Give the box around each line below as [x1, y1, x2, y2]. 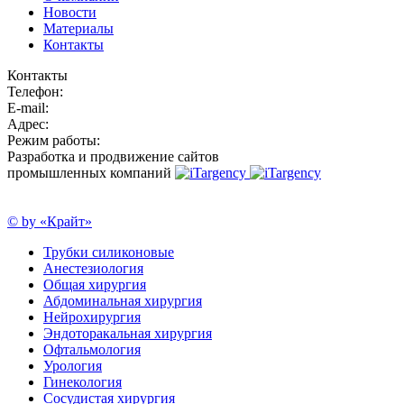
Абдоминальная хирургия [43, 293, 202, 309]
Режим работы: [7, 133, 100, 149]
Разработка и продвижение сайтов [7, 149, 219, 165]
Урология [43, 358, 102, 374]
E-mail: [7, 100, 49, 116]
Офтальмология [43, 342, 141, 358]
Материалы [43, 21, 114, 37]
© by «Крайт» [7, 214, 92, 230]
